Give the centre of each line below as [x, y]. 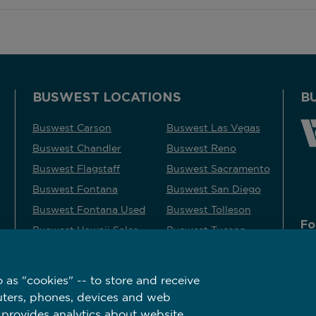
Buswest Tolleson [208, 209]
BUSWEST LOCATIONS [107, 97]
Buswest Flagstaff [76, 168]
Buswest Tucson [206, 230]
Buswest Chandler [77, 148]
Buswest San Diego [213, 189]
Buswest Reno [201, 148]
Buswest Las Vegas [213, 127]
